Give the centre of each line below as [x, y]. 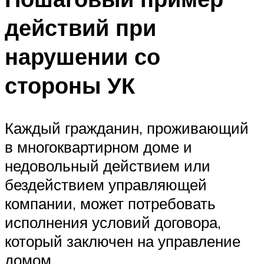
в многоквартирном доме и [98, 146]
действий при [80, 27]
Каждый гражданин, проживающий [127, 128]
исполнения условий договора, [113, 222]
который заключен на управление [123, 241]
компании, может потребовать [110, 203]
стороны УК [70, 85]
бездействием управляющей [106, 184]
